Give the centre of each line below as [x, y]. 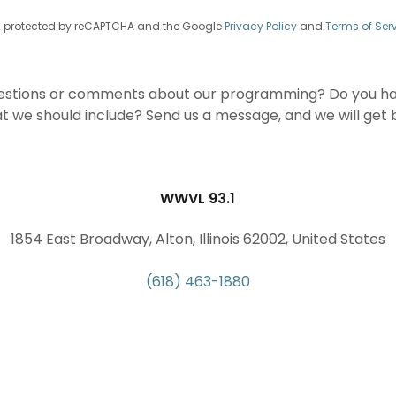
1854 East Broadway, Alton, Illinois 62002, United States [198, 239]
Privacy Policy [260, 26]
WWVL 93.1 [198, 198]
